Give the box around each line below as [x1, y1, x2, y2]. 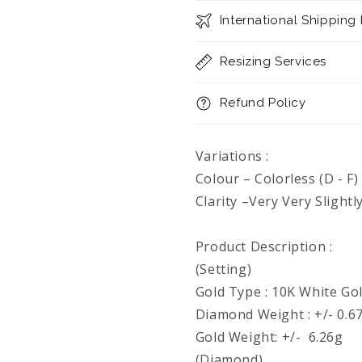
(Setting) [195, 260, 252, 278]
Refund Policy [219, 95, 306, 110]
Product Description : [195, 238, 333, 255]
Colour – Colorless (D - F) [195, 170, 359, 187]
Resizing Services [219, 54, 326, 69]
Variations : [195, 147, 269, 165]
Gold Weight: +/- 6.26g [195, 328, 343, 346]
